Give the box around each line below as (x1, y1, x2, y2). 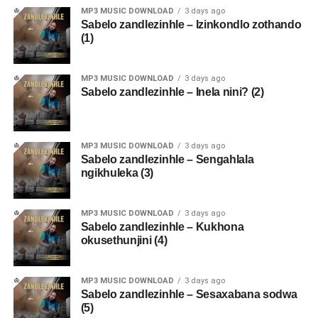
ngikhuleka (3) (80, 166, 154, 179)
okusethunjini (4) (80, 234, 168, 246)
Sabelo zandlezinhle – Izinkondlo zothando (80, 18, 302, 31)
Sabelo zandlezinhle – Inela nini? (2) (80, 85, 264, 98)
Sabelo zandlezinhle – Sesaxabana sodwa (80, 287, 297, 300)
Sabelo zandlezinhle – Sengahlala (80, 153, 254, 165)
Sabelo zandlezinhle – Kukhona (80, 220, 244, 233)
